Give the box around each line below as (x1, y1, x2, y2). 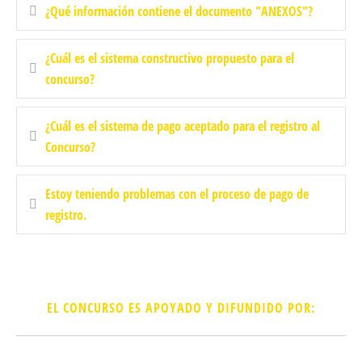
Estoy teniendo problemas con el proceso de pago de (45, 185, 309, 204)
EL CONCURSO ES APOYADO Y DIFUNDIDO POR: (47, 299, 315, 318)
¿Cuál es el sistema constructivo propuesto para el (45, 49, 294, 68)
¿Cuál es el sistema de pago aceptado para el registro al (45, 117, 320, 136)
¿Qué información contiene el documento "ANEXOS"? (45, 2, 313, 21)
